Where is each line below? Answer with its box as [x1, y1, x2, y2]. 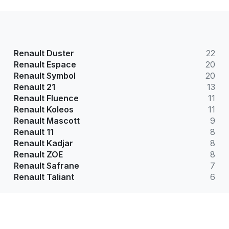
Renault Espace [13, 59, 76, 70]
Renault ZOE [13, 149, 63, 160]
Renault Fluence [13, 93, 79, 104]
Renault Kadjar [13, 138, 73, 149]
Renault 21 [13, 82, 55, 93]
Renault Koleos [13, 104, 74, 115]
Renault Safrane [13, 161, 79, 171]
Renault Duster [13, 48, 74, 59]
